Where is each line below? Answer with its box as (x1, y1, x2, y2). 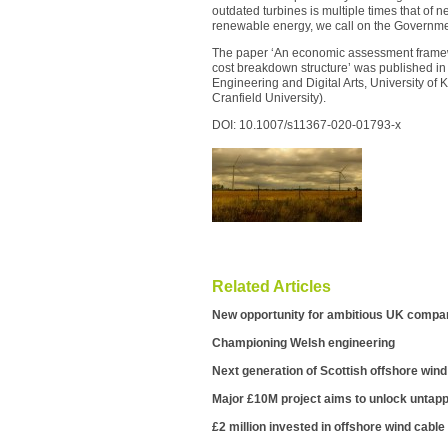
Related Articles (212, 277, 331, 295)
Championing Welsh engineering (212, 335, 395, 350)
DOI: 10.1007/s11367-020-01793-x (212, 117, 401, 132)
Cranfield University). (212, 90, 326, 105)
